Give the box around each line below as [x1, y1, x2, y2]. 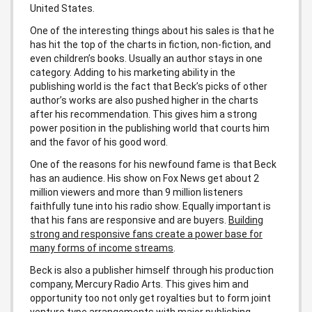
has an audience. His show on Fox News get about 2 [30, 172, 259, 184]
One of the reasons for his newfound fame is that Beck [30, 158, 276, 170]
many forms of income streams [30, 242, 173, 253]
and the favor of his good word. [30, 136, 168, 148]
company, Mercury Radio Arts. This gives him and [30, 278, 249, 290]
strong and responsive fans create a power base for [30, 228, 263, 240]
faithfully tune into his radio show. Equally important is [30, 200, 271, 212]
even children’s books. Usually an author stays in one [30, 52, 263, 64]
